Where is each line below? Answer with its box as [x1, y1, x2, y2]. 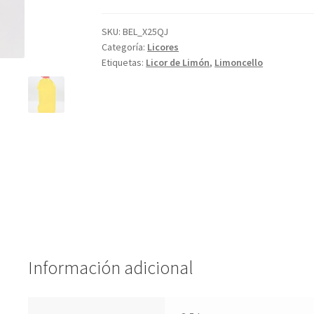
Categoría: [102, 40, 148, 53]
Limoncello [214, 55, 264, 69]
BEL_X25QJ [123, 25, 169, 38]
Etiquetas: [102, 55, 146, 69]
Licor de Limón [146, 55, 210, 69]
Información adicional [27, 256, 193, 279]
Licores [147, 40, 179, 53]
